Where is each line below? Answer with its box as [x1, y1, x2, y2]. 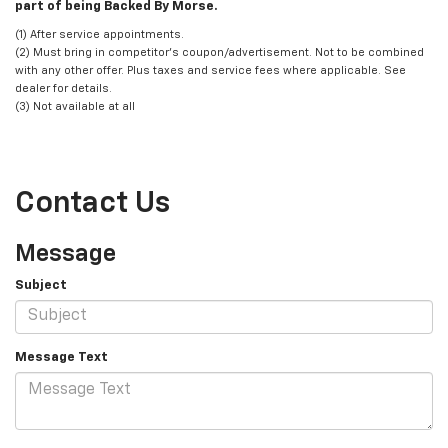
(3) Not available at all [15, 100, 135, 112]
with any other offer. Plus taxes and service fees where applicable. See [15, 64, 406, 76]
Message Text [15, 350, 108, 364]
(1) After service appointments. [15, 28, 184, 40]
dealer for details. [15, 82, 112, 94]
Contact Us [15, 188, 170, 219]
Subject [15, 278, 67, 292]
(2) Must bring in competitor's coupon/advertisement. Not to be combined [15, 46, 424, 58]
